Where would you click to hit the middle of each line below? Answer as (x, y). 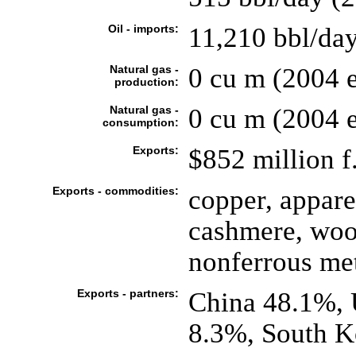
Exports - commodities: (115, 191)
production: (146, 82)
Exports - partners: (128, 293)
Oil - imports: (143, 29)
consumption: (140, 122)
